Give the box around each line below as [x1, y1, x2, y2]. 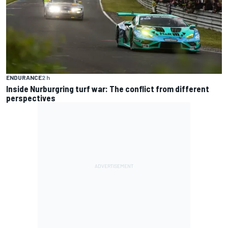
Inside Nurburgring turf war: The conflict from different [6, 83, 209, 94]
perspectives [6, 92, 55, 103]
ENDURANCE [6, 73, 42, 81]
